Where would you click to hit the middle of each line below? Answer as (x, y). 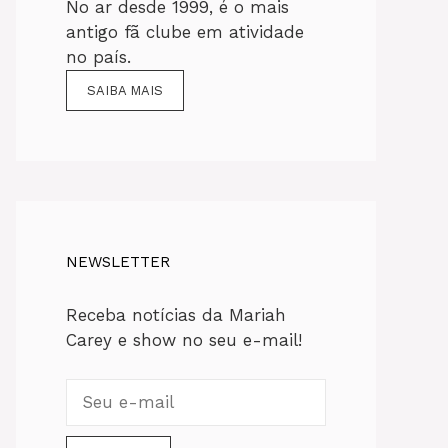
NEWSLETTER (118, 262)
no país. (98, 57)
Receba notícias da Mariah (176, 315)
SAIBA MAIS (125, 91)
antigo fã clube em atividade (185, 32)
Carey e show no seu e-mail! (184, 340)
